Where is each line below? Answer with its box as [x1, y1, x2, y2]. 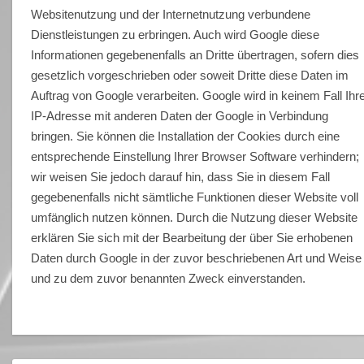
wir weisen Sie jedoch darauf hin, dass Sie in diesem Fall [31, 169, 331, 184]
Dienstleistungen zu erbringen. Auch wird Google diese [31, 27, 320, 41]
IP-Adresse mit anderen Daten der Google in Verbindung [31, 108, 329, 123]
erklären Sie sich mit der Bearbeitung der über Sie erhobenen [31, 230, 353, 245]
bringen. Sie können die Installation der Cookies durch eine [31, 128, 340, 143]
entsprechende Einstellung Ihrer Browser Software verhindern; [31, 149, 360, 163]
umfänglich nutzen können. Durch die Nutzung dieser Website [31, 210, 358, 224]
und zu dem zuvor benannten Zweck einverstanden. [31, 271, 306, 285]
